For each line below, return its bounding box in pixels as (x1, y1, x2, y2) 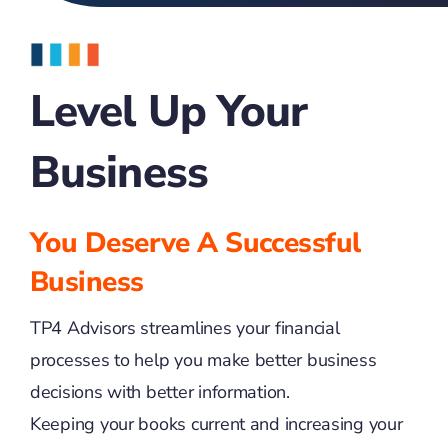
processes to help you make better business (29, 348, 377, 372)
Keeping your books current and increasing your (29, 412, 403, 436)
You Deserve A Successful (29, 224, 361, 262)
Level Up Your (29, 82, 308, 142)
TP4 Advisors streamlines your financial (29, 316, 340, 340)
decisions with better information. (29, 380, 290, 404)
